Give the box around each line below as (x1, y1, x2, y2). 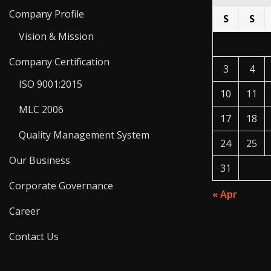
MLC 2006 (19, 103, 64, 117)
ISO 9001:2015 (19, 77, 82, 91)
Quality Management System (19, 128, 149, 142)
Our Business (9, 154, 70, 168)
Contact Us (9, 230, 59, 244)
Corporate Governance (9, 179, 113, 193)
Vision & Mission (19, 30, 94, 44)
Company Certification (9, 55, 109, 69)
